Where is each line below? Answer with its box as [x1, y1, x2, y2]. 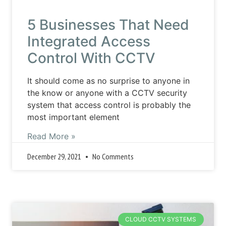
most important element [27, 111, 120, 122]
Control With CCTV [27, 49, 156, 67]
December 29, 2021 [27, 151, 83, 161]
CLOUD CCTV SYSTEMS [125, 215, 197, 223]
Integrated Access [27, 32, 151, 50]
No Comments [91, 151, 134, 161]
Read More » [27, 131, 76, 141]
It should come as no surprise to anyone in [27, 75, 190, 86]
